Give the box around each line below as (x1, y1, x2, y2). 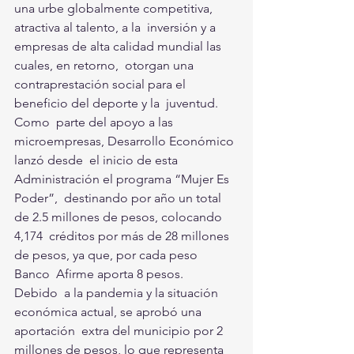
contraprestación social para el (14, 76, 189, 92)
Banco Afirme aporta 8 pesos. (14, 265, 186, 281)
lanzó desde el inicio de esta (14, 152, 181, 168)
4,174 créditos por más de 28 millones (14, 228, 232, 243)
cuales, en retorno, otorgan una (14, 57, 197, 73)
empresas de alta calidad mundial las (14, 38, 224, 54)
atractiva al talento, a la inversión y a (14, 19, 219, 35)
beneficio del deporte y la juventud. (14, 95, 221, 111)
